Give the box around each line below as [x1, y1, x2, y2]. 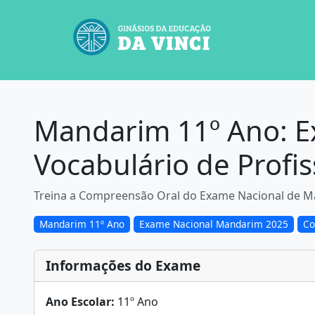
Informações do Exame [46, 256, 200, 275]
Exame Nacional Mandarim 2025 [139, 217, 288, 231]
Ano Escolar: [46, 294, 115, 309]
